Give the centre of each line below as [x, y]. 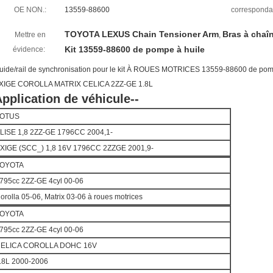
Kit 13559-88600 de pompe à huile [135, 49]
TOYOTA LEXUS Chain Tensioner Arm [142, 34]
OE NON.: [30, 10]
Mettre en [30, 35]
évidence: [29, 49]
